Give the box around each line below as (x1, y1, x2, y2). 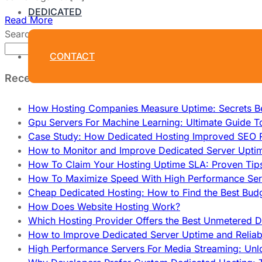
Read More (5, 14, 53, 26)
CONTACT (50, 50, 95, 62)
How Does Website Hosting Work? (28, 201, 180, 213)
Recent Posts (5, 72, 72, 85)
